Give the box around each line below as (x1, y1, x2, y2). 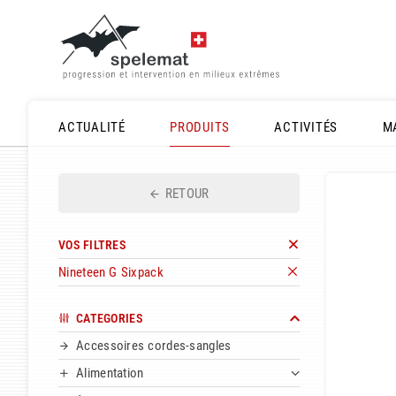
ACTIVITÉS (274, 119, 339, 135)
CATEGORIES (75, 311, 142, 326)
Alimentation (76, 365, 144, 382)
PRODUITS (170, 119, 231, 135)
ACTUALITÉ (58, 119, 126, 135)
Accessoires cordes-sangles (76, 338, 232, 354)
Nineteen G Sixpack (58, 264, 164, 281)
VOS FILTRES (58, 238, 126, 253)
